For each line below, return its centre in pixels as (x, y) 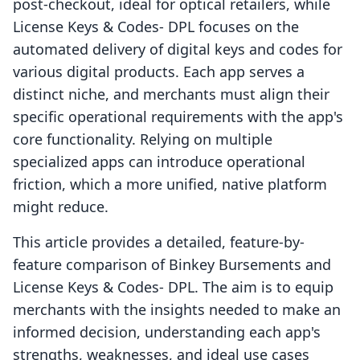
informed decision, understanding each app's (167, 332)
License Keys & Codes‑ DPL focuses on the (156, 27)
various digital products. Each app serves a (159, 72)
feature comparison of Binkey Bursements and (172, 265)
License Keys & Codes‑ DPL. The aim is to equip (173, 287)
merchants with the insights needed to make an (177, 310)
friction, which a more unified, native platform (170, 184)
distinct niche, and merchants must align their (171, 94)
